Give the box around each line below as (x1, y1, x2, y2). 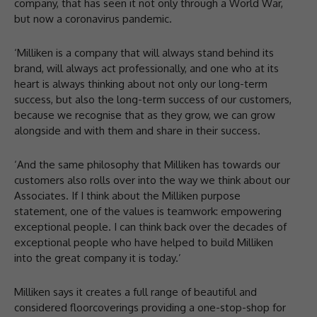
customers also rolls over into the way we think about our (14, 173, 290, 187)
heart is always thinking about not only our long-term (14, 76, 267, 91)
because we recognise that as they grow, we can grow (14, 108, 275, 122)
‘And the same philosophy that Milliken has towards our (14, 157, 280, 171)
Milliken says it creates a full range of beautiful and (14, 284, 257, 299)
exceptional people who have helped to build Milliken (14, 235, 273, 249)
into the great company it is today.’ (14, 250, 187, 265)
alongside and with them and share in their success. (14, 123, 260, 137)
